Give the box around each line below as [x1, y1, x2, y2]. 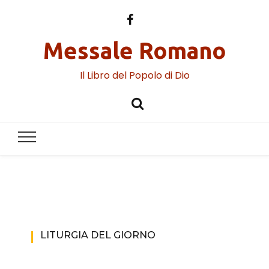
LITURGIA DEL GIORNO [40, 229, 156, 241]
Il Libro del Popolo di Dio [79, 68, 190, 82]
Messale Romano [43, 38, 226, 63]
